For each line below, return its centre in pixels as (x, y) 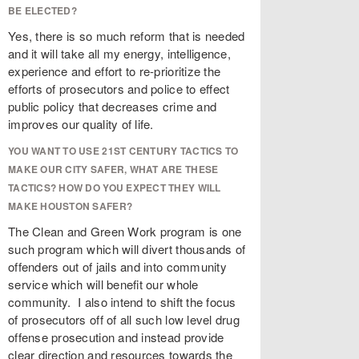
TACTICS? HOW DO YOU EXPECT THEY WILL (115, 188)
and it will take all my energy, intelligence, (119, 53)
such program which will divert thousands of (127, 249)
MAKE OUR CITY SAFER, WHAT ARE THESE (113, 169)
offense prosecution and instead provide (116, 337)
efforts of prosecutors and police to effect (119, 89)
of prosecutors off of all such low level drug (124, 319)
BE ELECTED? (42, 10)
